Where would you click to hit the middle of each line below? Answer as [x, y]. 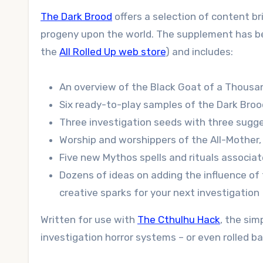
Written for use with [89, 220]
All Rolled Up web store [112, 52]
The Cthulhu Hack [179, 220]
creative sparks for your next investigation [159, 193]
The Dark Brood [76, 16]
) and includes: [199, 52]
